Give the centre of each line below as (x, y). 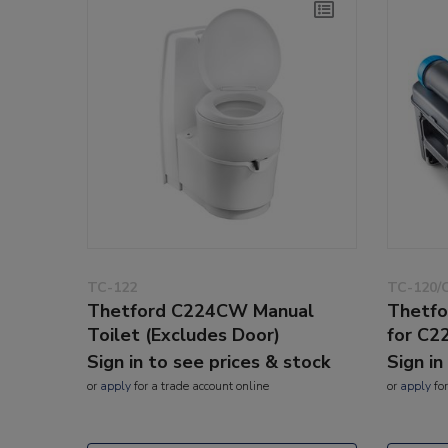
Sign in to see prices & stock (208, 361)
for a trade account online (200, 385)
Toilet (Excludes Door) (183, 334)
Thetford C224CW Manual (200, 310)
